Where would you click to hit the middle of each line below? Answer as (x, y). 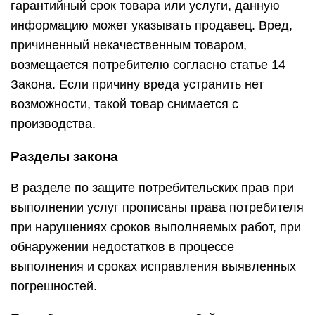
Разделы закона (64, 156)
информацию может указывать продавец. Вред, (152, 25)
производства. (53, 124)
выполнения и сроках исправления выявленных (153, 266)
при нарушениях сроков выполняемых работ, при (156, 227)
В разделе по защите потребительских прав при (152, 188)
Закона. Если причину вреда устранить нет (137, 84)
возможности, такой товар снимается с (124, 104)
